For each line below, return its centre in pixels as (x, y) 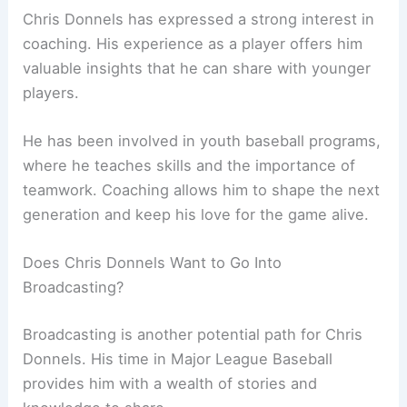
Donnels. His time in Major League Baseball (178, 359)
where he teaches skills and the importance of (189, 166)
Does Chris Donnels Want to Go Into (153, 263)
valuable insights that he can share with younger (197, 68)
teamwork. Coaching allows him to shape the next (202, 190)
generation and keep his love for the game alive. (196, 215)
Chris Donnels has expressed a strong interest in (199, 19)
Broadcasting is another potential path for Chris (193, 334)
